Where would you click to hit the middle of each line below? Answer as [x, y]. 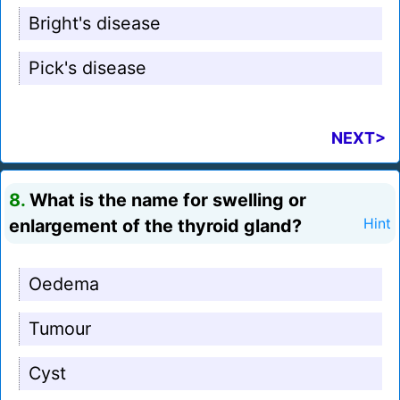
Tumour [60, 329]
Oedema [64, 284]
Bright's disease [95, 24]
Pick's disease [87, 68]
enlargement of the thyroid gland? [155, 226]
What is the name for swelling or [166, 200]
